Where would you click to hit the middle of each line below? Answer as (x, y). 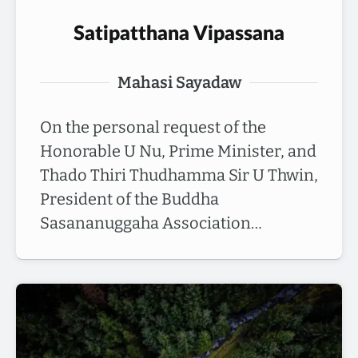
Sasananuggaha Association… (151, 223)
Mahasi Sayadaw (179, 82)
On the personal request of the (153, 127)
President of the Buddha (129, 199)
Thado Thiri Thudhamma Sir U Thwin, (179, 175)
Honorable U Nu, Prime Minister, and (178, 151)
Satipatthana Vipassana (179, 34)
